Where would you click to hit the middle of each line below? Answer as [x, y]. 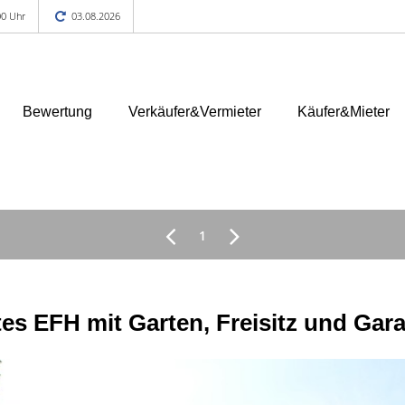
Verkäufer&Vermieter [195, 111]
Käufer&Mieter [344, 111]
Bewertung [57, 111]
